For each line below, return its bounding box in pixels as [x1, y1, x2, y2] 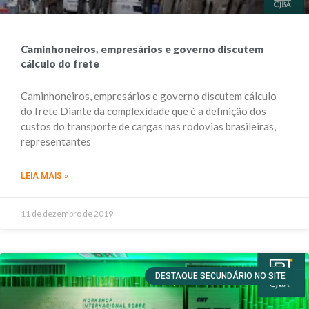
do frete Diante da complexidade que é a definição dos [21, 105, 266, 117]
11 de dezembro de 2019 [21, 208, 113, 219]
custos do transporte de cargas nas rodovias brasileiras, [21, 120, 276, 132]
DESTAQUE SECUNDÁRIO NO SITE [154, 271, 286, 281]
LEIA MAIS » [21, 171, 68, 181]
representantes [21, 135, 91, 148]
